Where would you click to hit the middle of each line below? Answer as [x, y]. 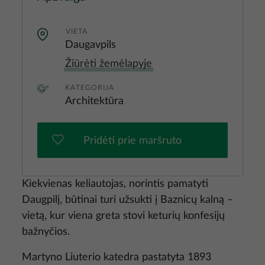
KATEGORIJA [90, 88]
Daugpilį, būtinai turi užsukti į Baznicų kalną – [127, 200]
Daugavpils [91, 45]
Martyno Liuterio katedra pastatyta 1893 [117, 257]
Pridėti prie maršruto [132, 141]
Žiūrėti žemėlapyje [109, 64]
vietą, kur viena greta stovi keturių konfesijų [123, 216]
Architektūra [94, 101]
